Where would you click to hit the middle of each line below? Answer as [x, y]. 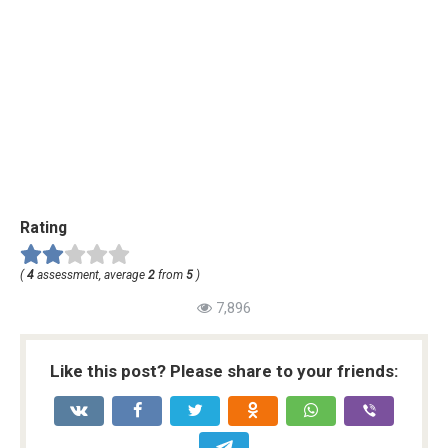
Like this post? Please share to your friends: [224, 371]
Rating [43, 228]
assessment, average [91, 275]
